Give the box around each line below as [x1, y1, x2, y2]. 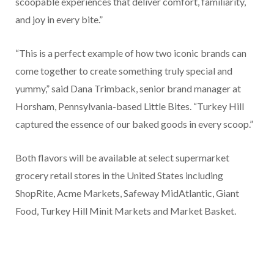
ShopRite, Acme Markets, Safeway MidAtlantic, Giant [15, 187, 239, 199]
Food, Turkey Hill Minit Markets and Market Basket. [15, 205, 236, 217]
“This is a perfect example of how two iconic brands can [15, 47, 246, 59]
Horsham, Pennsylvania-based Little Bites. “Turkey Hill [15, 100, 244, 113]
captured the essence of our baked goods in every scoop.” [15, 118, 253, 130]
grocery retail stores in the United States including [15, 169, 223, 182]
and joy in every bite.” [15, 13, 103, 26]
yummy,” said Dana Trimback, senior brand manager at [15, 83, 241, 95]
